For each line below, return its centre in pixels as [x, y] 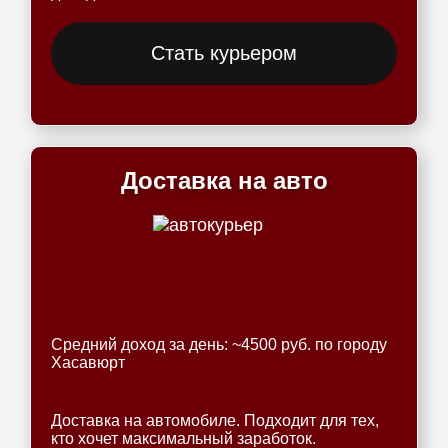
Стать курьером [224, 53]
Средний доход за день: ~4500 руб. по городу [219, 344]
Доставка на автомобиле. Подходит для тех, [215, 420]
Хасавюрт [88, 362]
